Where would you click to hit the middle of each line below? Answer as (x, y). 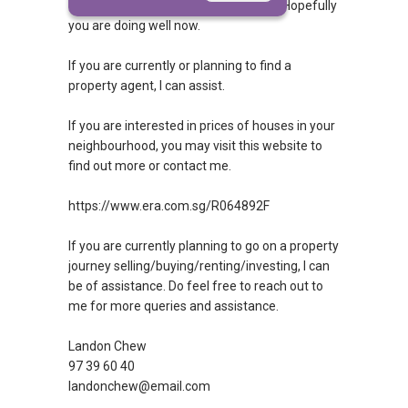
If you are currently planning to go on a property (204, 246)
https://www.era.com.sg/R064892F (169, 206)
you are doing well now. (134, 25)
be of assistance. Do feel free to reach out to (196, 286)
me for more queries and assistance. (173, 306)
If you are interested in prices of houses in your (202, 126)
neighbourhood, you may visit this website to (195, 146)
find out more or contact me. (150, 166)
